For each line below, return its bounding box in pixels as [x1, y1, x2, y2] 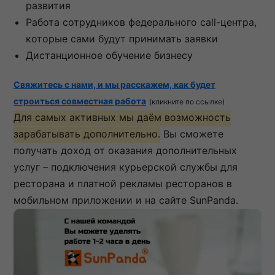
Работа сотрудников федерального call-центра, [26, 15, 257, 28]
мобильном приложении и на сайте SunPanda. [14, 193, 238, 206]
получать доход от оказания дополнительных [14, 144, 237, 157]
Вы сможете [160, 127, 223, 140]
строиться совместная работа [14, 95, 146, 106]
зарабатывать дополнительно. [14, 127, 160, 140]
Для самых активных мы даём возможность [14, 110, 231, 123]
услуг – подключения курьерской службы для [14, 160, 238, 173]
